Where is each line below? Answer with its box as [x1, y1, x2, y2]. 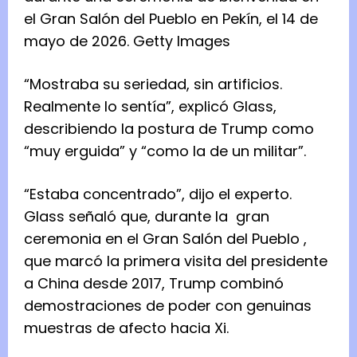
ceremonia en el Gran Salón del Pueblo [24, 229, 300, 249]
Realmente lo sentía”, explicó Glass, [24, 96, 277, 117]
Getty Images [133, 31, 230, 52]
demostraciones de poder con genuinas [24, 296, 312, 316]
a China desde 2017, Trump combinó [24, 273, 284, 294]
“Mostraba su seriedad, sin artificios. [24, 74, 282, 95]
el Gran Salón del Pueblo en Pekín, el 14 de [24, 9, 318, 29]
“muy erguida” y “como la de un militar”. [24, 141, 306, 162]
